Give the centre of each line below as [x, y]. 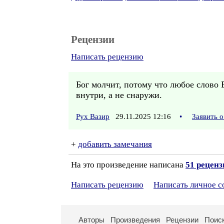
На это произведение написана [128, 165]
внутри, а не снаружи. [119, 95]
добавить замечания [115, 144]
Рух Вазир [93, 116]
